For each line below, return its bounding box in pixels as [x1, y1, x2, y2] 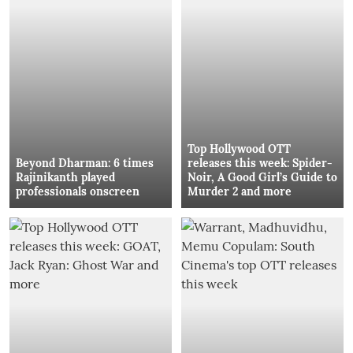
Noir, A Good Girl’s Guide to [188, 169, 337, 184]
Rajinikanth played [16, 169, 115, 184]
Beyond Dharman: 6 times [16, 155, 154, 170]
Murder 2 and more [188, 184, 292, 199]
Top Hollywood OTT [188, 141, 291, 156]
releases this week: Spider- [188, 155, 333, 170]
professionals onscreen [16, 184, 139, 199]
